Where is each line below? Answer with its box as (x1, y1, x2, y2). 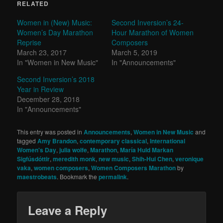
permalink (99, 172, 127, 181)
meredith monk (53, 154, 96, 163)
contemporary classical (80, 136, 147, 145)
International (150, 136, 186, 145)
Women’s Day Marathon (17, 27, 94, 37)
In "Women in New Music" (17, 57, 99, 67)
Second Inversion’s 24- (111, 17, 184, 27)
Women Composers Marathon (91, 163, 176, 172)
